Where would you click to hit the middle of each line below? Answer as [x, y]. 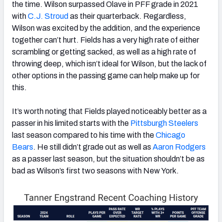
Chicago [170, 135]
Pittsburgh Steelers [164, 123]
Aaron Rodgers [179, 147]
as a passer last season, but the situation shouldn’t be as [108, 159]
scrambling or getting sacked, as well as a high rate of [104, 52]
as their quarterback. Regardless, [127, 16]
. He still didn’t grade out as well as [93, 147]
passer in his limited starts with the [71, 123]
